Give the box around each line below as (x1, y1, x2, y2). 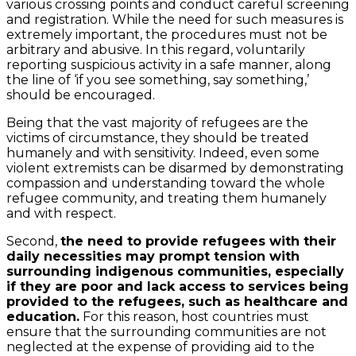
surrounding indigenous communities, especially (6, 263, 344, 279)
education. (6, 308, 79, 324)
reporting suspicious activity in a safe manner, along (6, 56, 331, 72)
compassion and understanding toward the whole (6, 175, 325, 191)
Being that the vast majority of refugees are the (6, 114, 308, 130)
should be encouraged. (6, 87, 155, 103)
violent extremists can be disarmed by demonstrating (6, 160, 344, 176)
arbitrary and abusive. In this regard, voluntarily (6, 41, 305, 57)
